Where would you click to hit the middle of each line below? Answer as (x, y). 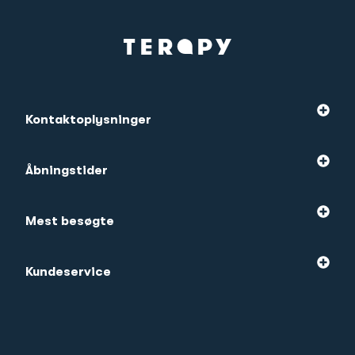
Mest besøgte (70, 221)
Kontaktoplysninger (88, 120)
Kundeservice (68, 272)
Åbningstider (67, 171)
